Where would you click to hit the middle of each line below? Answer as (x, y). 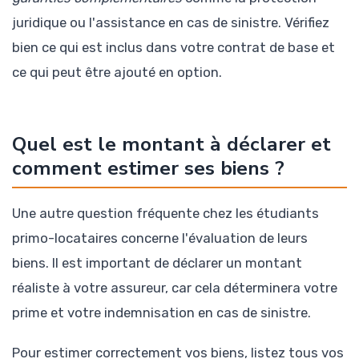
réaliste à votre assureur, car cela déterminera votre (175, 287)
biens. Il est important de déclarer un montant (157, 262)
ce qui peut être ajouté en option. (117, 72)
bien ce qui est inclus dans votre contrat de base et (173, 47)
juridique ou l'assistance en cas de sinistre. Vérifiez (171, 22)
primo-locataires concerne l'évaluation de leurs (160, 238)
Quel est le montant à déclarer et (171, 144)
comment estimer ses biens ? (148, 168)
